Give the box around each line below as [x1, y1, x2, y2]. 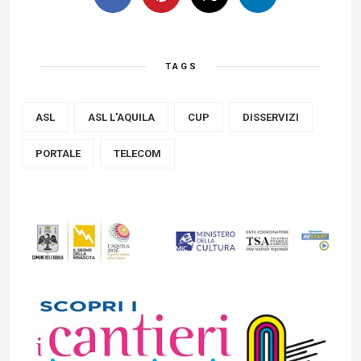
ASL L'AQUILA [88, 111, 155, 123]
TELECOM [114, 147, 161, 160]
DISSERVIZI [243, 111, 299, 123]
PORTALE [35, 147, 81, 160]
